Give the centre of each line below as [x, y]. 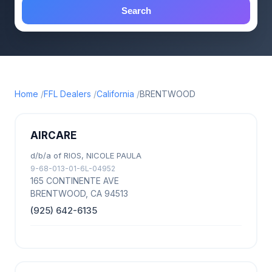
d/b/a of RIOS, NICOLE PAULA [86, 155]
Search [136, 11]
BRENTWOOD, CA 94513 [79, 193]
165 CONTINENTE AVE [75, 181]
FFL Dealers [67, 94]
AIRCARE [53, 135]
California [115, 94]
